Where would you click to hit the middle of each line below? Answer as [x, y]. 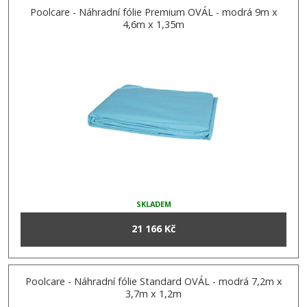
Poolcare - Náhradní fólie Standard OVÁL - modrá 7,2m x [153, 282]
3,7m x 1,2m [153, 294]
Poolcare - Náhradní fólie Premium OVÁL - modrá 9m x [153, 12]
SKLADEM [153, 204]
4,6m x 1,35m [153, 25]
